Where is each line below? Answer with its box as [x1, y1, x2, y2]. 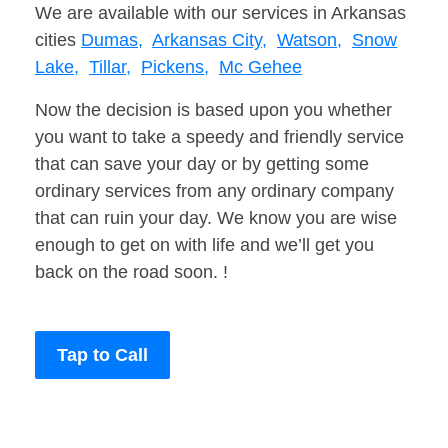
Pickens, [141, 57, 209, 78]
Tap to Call [57, 345, 148, 366]
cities [35, 30, 81, 51]
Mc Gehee [219, 57, 302, 78]
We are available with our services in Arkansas [35, 3, 406, 24]
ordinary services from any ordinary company [35, 181, 394, 202]
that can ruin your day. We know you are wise [35, 208, 397, 229]
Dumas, [81, 30, 143, 51]
